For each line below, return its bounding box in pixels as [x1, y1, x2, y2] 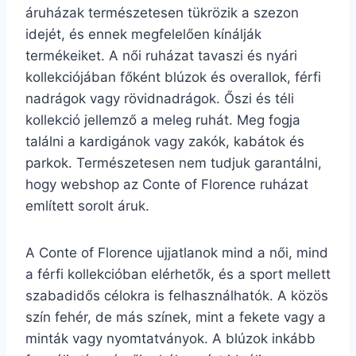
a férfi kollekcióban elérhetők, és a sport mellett [25, 266, 331, 282]
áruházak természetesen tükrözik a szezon [25, 5, 299, 21]
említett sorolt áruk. [25, 198, 149, 214]
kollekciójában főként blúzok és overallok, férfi [25, 69, 321, 85]
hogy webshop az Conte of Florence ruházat [25, 176, 308, 192]
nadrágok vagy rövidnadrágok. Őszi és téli [25, 91, 294, 106]
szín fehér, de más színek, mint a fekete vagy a [25, 309, 326, 325]
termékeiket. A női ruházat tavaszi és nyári [25, 48, 297, 64]
